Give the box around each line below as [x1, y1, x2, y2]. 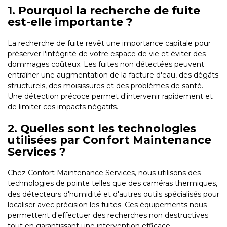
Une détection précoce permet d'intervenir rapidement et [8, 92, 213, 101]
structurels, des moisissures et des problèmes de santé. [8, 81, 203, 91]
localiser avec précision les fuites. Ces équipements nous [8, 200, 207, 210]
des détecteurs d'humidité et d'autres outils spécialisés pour [8, 190, 219, 199]
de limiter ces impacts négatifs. [8, 102, 118, 112]
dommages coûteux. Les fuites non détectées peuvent [8, 60, 204, 69]
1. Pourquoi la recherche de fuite [8, 4, 200, 17]
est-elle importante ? [8, 15, 133, 29]
